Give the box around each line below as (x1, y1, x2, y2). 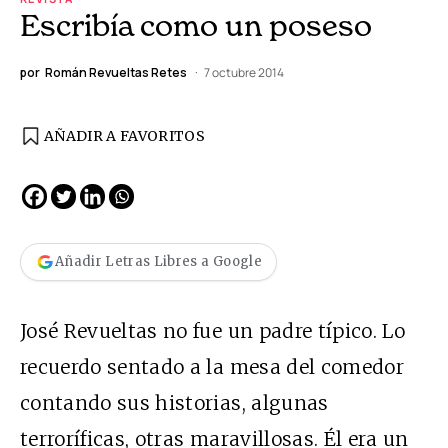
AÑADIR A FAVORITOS (44, 126, 206, 145)
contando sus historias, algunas (20, 390, 329, 415)
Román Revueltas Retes (45, 63, 187, 81)
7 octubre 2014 (204, 63, 284, 81)
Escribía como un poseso (20, 6, 372, 43)
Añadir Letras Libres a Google (55, 253, 262, 271)
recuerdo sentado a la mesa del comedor (20, 354, 404, 379)
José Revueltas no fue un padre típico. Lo (20, 318, 406, 343)
